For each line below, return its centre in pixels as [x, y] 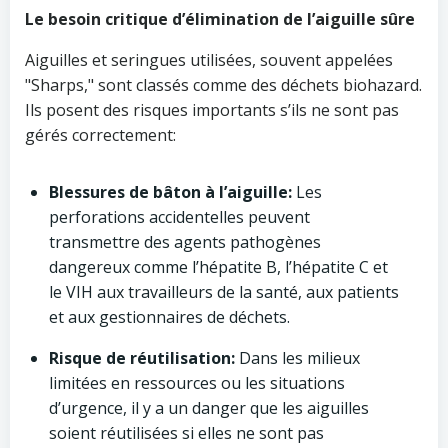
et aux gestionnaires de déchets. [169, 317]
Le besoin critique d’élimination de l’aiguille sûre [220, 19]
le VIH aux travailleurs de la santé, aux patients [224, 292]
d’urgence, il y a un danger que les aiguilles [209, 408]
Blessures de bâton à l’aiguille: [170, 192]
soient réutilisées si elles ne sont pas [186, 433]
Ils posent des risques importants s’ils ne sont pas [212, 110]
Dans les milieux [297, 358]
